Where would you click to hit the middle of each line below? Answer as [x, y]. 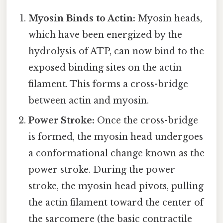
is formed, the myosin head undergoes [116, 137]
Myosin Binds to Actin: [82, 19]
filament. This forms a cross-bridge [109, 84]
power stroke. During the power [102, 170]
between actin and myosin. [89, 101]
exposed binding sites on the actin [105, 68]
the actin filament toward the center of [116, 203]
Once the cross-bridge [147, 121]
